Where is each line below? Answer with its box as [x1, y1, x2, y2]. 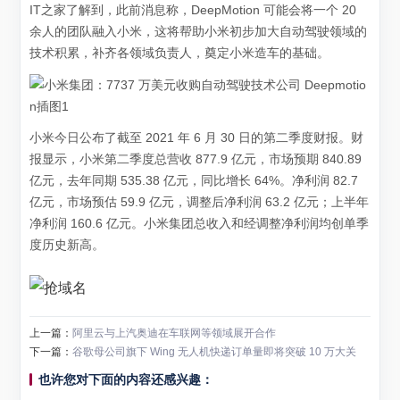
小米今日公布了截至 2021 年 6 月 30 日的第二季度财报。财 [29, 130, 364, 146]
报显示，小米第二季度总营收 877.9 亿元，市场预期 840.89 [29, 152, 362, 167]
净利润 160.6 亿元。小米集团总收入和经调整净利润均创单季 [29, 216, 370, 231]
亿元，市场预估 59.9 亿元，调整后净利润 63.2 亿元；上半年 [29, 195, 370, 210]
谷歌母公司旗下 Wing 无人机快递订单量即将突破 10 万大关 [72, 345, 357, 358]
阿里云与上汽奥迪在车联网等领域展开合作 [72, 326, 277, 339]
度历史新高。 [29, 237, 105, 253]
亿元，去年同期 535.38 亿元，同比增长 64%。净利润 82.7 [29, 173, 359, 188]
